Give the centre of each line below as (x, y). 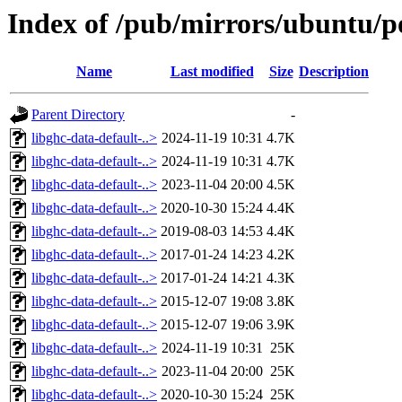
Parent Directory (78, 115)
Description (334, 72)
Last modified (212, 72)
